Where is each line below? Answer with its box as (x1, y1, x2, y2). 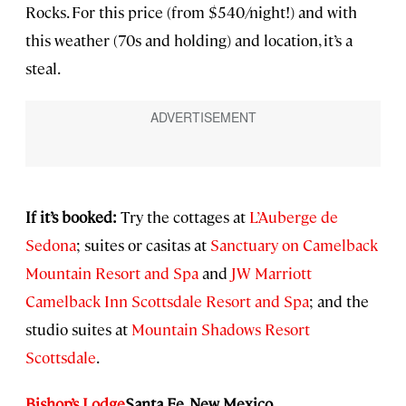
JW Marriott (231, 262, 312, 283)
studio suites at (25, 318, 131, 339)
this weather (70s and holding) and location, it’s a (25, 30, 353, 51)
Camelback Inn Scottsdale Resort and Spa (25, 290, 309, 311)
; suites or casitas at (76, 234, 210, 255)
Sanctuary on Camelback (210, 234, 378, 255)
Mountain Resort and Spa (25, 262, 198, 283)
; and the (309, 290, 369, 311)
